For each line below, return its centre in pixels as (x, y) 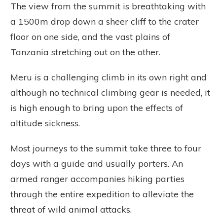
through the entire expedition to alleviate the (102, 194)
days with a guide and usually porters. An (97, 163)
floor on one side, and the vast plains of (90, 37)
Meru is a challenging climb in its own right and (109, 77)
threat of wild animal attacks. (71, 209)
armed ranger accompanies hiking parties (97, 179)
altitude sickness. (45, 123)
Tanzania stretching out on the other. (90, 52)
